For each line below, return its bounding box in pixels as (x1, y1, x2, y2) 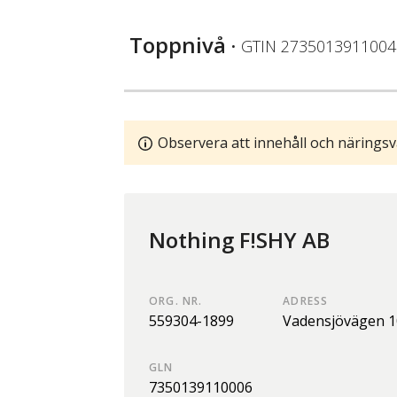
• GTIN (226, 35, 281, 58)
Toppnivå (129, 30, 226, 60)
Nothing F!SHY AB (149, 225, 330, 255)
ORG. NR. (149, 293, 203, 309)
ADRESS (283, 293, 329, 309)
